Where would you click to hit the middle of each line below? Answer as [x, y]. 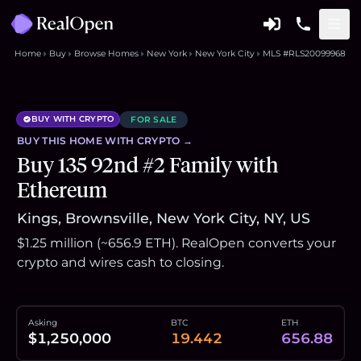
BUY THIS [43, 141]
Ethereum [62, 190]
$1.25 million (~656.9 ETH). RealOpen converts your [176, 243]
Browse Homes [106, 53]
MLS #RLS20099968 [304, 53]
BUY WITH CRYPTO [73, 119]
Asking [43, 323]
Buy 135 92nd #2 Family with [147, 165]
